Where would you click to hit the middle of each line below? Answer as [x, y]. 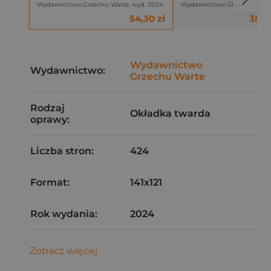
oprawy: [50, 119]
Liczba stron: [62, 151]
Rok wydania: [64, 214]
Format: [50, 182]
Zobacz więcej [64, 251]
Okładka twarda [170, 113]
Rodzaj [47, 108]
